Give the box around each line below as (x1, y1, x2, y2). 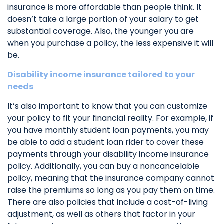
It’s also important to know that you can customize (7, 100, 207, 112)
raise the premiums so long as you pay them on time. (7, 184, 215, 196)
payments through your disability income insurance (7, 148, 209, 160)
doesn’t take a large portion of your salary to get (7, 13, 199, 25)
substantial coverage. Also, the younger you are (7, 25, 194, 37)
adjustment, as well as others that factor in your (7, 208, 195, 220)
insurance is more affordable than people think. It (7, 1, 202, 13)
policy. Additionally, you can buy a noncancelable (7, 160, 199, 172)
